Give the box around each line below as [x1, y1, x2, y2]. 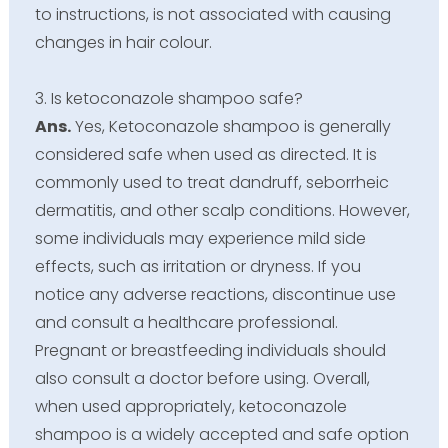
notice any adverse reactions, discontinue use [34, 283, 396, 307]
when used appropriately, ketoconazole [34, 395, 347, 419]
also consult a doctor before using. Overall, [34, 367, 370, 391]
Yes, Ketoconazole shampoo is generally [70, 115, 391, 139]
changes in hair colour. [34, 31, 212, 55]
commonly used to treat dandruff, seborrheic [34, 171, 389, 195]
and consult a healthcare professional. [34, 311, 338, 335]
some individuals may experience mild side [34, 227, 366, 251]
